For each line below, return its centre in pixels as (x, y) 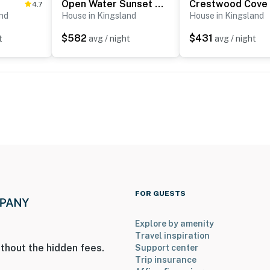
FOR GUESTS (160, 194)
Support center (167, 248)
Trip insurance (166, 260)
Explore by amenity (174, 224)
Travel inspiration (172, 236)
